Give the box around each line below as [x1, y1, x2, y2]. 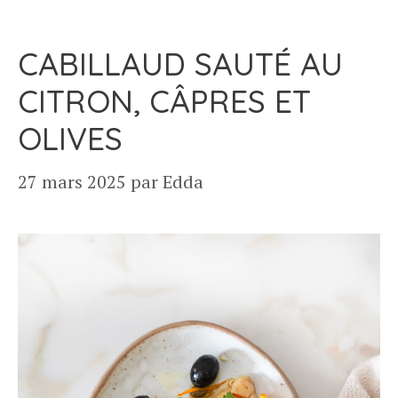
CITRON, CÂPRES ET [18, 82, 311, 121]
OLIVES [18, 119, 123, 158]
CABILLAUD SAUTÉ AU [18, 44, 343, 84]
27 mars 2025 [18, 170, 126, 194]
